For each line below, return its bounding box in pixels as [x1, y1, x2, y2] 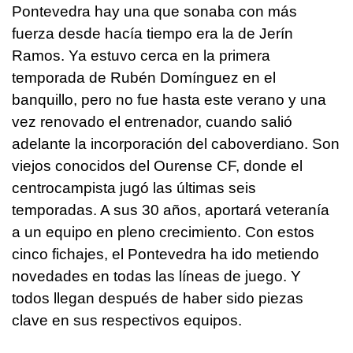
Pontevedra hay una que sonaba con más [12, 2, 297, 20]
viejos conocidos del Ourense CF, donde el [12, 157, 303, 174]
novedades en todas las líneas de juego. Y [12, 267, 301, 284]
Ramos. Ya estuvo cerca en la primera [12, 46, 270, 64]
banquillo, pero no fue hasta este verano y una [12, 91, 326, 108]
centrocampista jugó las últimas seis [12, 179, 256, 196]
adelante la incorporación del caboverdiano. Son [12, 135, 340, 152]
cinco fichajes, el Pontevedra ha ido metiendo [12, 245, 319, 262]
